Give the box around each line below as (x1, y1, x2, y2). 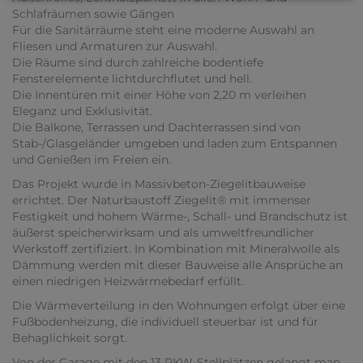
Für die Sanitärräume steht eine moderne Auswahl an (12, 23, 314, 38)
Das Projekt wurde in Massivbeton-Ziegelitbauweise (12, 177, 305, 192)
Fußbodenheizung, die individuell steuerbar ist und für (12, 314, 318, 330)
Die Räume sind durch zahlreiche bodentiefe (12, 55, 263, 70)
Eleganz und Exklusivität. (12, 104, 152, 119)
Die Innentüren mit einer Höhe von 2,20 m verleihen (12, 88, 306, 103)
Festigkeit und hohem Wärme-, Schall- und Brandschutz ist (12, 209, 348, 224)
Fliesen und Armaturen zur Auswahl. (12, 39, 217, 54)
